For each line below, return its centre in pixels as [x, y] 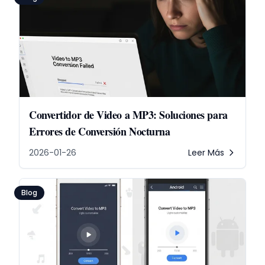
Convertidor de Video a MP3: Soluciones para [128, 115]
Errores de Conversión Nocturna [100, 131]
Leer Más [206, 153]
